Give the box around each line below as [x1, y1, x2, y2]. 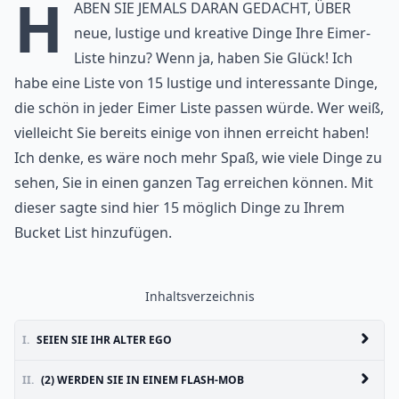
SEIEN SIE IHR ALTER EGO [37, 332, 172, 347]
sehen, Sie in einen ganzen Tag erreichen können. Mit [14, 173, 373, 192]
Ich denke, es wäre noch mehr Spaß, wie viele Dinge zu [14, 148, 382, 167]
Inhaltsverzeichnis [144, 288, 255, 305]
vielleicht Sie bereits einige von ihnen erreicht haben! [14, 123, 369, 142]
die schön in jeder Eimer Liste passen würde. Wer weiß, [14, 98, 384, 118]
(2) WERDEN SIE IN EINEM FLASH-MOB [41, 372, 244, 387]
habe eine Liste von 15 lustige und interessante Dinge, [14, 73, 378, 93]
